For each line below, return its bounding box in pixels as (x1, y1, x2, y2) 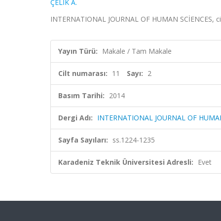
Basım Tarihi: (58, 91, 105, 100)
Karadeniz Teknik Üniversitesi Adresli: (58, 157, 193, 167)
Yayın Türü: (58, 46, 98, 56)
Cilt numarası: (58, 69, 108, 78)
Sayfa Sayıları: (58, 135, 108, 145)
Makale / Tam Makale (102, 46, 172, 56)
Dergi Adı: (58, 113, 93, 122)
